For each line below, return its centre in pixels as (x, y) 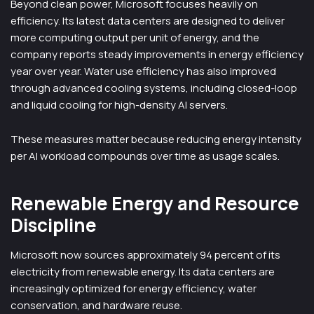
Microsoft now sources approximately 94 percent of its (145, 255)
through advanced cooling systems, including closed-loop (154, 88)
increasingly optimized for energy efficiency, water (134, 288)
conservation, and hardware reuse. (96, 305)
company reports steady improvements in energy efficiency (157, 54)
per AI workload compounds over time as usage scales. (145, 156)
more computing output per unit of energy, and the (135, 37)
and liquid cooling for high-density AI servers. (119, 105)
